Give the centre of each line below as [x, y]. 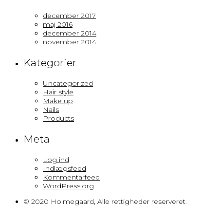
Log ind [56, 159]
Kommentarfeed [71, 177]
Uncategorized [68, 83]
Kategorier [50, 62]
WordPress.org [68, 186]
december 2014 [70, 33]
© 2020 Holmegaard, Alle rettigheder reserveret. [105, 201]
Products [58, 118]
